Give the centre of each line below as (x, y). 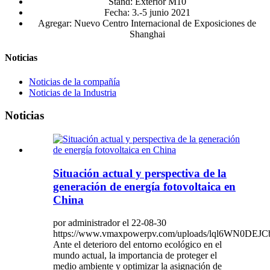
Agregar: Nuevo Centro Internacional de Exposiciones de (147, 23)
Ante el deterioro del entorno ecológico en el (137, 245)
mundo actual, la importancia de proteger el (135, 256)
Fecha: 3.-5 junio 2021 (147, 12)
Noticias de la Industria (73, 92)
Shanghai (147, 34)
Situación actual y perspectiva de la (140, 173)
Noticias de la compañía (74, 81)
